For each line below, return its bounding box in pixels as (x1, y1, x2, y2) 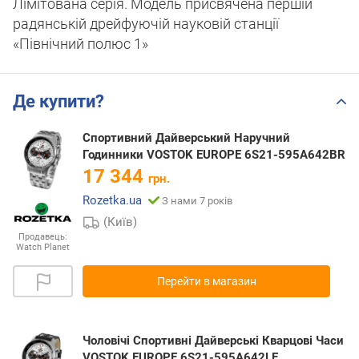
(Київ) (103, 214, 138, 229)
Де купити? (13, 91, 104, 111)
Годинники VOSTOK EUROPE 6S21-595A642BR (83, 147, 345, 162)
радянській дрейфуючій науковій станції (13, 15, 279, 33)
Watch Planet (16, 242, 70, 253)
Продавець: (18, 232, 67, 243)
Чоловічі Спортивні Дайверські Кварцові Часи (83, 333, 344, 349)
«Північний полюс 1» (13, 35, 148, 53)
